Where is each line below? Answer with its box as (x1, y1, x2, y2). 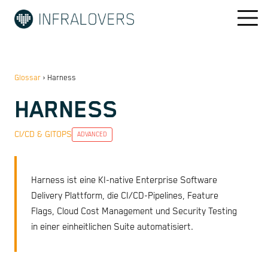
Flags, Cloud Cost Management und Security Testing (31, 206, 237, 217)
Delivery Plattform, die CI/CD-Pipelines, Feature (31, 191, 218, 202)
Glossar (14, 74, 41, 83)
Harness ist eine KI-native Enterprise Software (31, 175, 217, 186)
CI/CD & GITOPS (14, 129, 72, 139)
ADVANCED (77, 130, 107, 138)
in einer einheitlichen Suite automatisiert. (31, 222, 193, 233)
